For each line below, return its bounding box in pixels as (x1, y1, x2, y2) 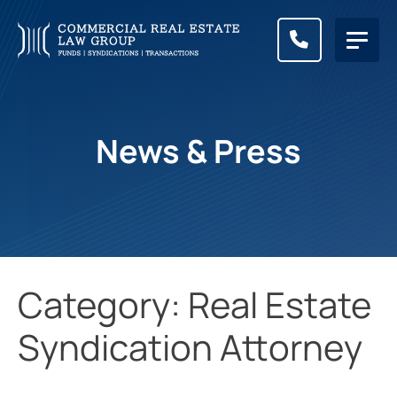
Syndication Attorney (18, 323, 362, 371)
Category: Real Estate (18, 280, 371, 329)
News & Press (96, 128, 301, 173)
